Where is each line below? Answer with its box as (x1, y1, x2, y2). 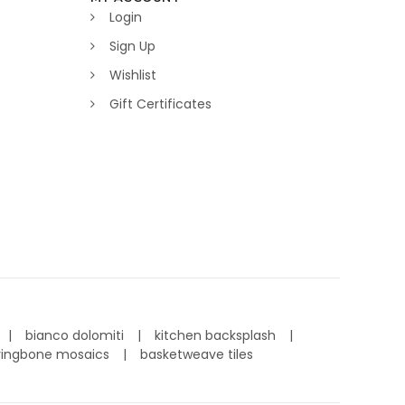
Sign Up (109, 37, 155, 56)
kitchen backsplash (154, 326, 279, 345)
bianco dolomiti (24, 326, 127, 345)
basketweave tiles (140, 345, 254, 364)
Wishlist (109, 66, 156, 85)
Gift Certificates (109, 95, 212, 114)
